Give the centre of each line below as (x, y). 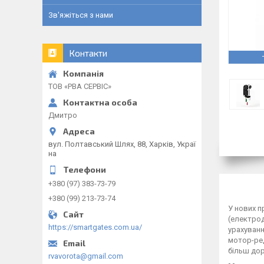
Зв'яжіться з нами (81, 15)
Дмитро (63, 115)
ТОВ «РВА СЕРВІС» (80, 86)
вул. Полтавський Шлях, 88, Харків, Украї (122, 144)
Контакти (88, 53)
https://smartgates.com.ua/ (95, 227)
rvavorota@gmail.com (86, 256)
